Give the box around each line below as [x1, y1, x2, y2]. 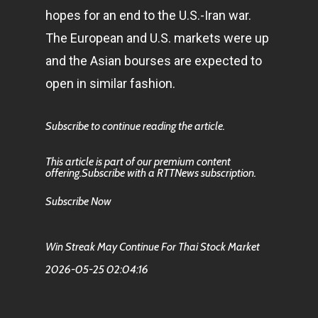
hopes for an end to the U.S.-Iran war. [45, 8, 251, 23]
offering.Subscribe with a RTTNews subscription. [45, 166, 256, 180]
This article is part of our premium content [45, 155, 231, 168]
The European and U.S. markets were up [45, 31, 269, 45]
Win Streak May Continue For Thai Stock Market [45, 240, 260, 253]
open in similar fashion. [45, 76, 175, 91]
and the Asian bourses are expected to [45, 53, 262, 68]
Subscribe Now [45, 194, 111, 208]
